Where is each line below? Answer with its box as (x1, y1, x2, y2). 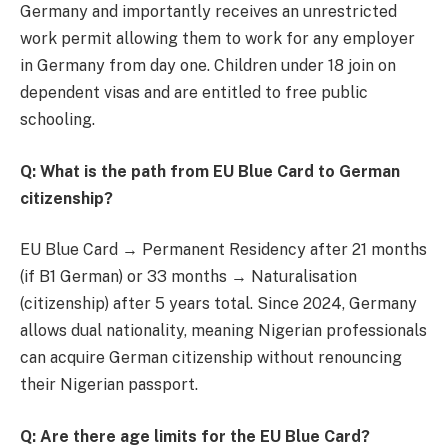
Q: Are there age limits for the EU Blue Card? (20, 427, 370, 446)
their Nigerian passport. (20, 375, 198, 395)
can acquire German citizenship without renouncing (20, 348, 402, 368)
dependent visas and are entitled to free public (20, 83, 368, 103)
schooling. (20, 110, 95, 130)
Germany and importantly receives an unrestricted (20, 2, 397, 22)
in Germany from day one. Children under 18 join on (20, 56, 396, 76)
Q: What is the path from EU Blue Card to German (20, 161, 400, 181)
